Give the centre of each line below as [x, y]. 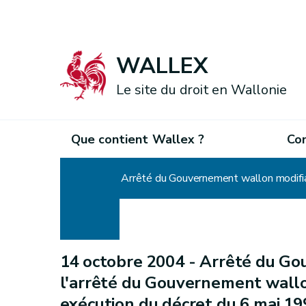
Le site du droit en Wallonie [201, 90]
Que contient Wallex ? [138, 139]
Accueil [77, 178]
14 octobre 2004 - [130, 262]
